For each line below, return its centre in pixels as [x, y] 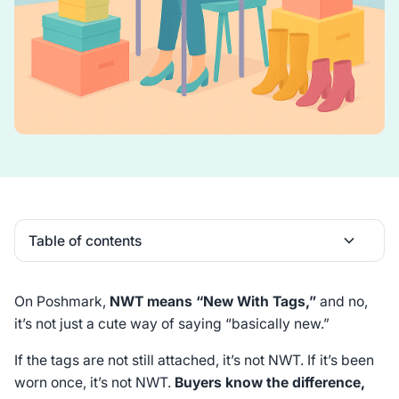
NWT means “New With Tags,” [214, 301]
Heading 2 [56, 277]
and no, [343, 301]
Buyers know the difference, [268, 382]
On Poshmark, [61, 301]
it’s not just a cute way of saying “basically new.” [171, 323]
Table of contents [85, 240]
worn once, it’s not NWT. [92, 382]
